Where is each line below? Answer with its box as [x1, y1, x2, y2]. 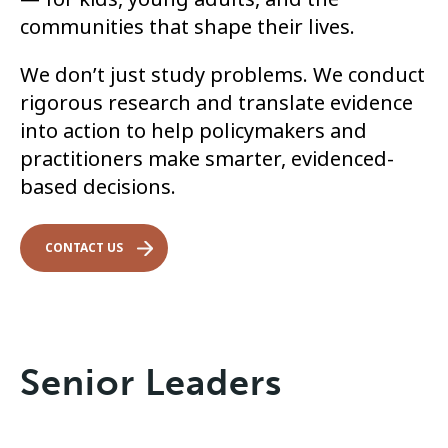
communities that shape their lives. [20, 13, 355, 42]
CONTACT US [45, 239, 123, 257]
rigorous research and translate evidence [20, 89, 413, 118]
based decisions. [20, 173, 176, 202]
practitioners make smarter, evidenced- [20, 145, 394, 174]
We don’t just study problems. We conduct [20, 61, 425, 90]
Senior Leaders [20, 361, 282, 404]
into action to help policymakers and [20, 117, 367, 146]
